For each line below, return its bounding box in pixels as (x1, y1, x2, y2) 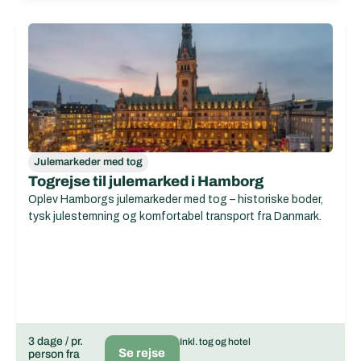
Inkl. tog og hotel (179, 336, 251, 347)
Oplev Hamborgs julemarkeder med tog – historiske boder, (28, 193, 323, 205)
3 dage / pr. (28, 335, 83, 347)
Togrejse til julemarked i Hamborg (28, 173, 263, 189)
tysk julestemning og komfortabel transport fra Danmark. (28, 210, 322, 222)
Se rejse (118, 346, 166, 359)
